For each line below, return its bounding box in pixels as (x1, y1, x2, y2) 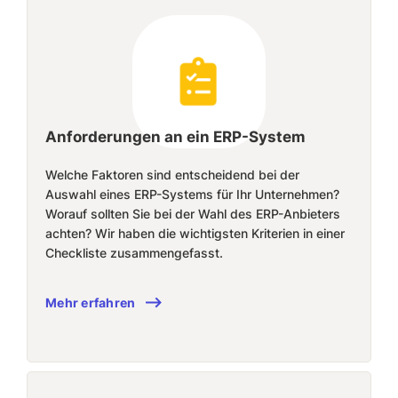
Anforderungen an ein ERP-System (45, 128, 306, 146)
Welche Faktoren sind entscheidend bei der (45, 167, 299, 182)
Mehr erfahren (45, 295, 136, 310)
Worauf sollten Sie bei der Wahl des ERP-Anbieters (45, 206, 340, 221)
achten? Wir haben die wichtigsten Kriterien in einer (45, 226, 345, 241)
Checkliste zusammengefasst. (45, 245, 223, 260)
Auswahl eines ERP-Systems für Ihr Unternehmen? (45, 187, 339, 202)
